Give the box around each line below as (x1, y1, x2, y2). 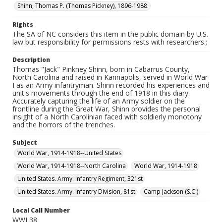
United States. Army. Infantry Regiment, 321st (17, 174, 143, 183)
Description (12, 55, 50, 64)
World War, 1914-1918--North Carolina (17, 162, 126, 170)
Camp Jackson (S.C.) (144, 187, 198, 196)
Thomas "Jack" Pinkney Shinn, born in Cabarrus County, (12, 64, 190, 74)
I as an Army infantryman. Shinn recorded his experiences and (12, 80, 210, 90)
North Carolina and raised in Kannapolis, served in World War (12, 72, 208, 82)
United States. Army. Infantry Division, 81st (17, 187, 135, 196)
